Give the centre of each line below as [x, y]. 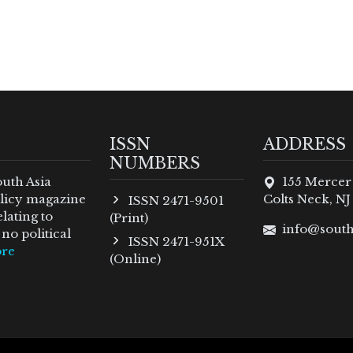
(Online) [135, 258]
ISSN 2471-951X [177, 241]
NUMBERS [154, 163]
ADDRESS [304, 144]
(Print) [128, 217]
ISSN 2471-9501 [176, 200]
